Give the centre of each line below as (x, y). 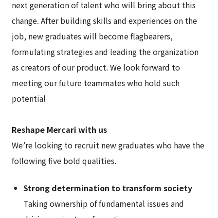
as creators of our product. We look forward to (96, 67)
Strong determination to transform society (108, 188)
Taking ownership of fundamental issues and (104, 204)
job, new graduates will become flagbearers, (92, 36)
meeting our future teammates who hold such (96, 83)
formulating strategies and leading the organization (105, 52)
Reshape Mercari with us (59, 130)
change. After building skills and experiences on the (104, 21)
